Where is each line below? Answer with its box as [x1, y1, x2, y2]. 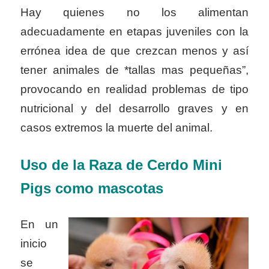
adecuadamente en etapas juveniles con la [20, 25, 249, 38]
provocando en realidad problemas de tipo [20, 82, 249, 95]
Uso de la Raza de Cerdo [20, 157, 193, 174]
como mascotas [55, 180, 163, 197]
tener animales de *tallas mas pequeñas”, [20, 63, 249, 76]
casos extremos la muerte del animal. [20, 121, 213, 134]
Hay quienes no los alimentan [20, 5, 249, 19]
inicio [20, 237, 47, 250]
